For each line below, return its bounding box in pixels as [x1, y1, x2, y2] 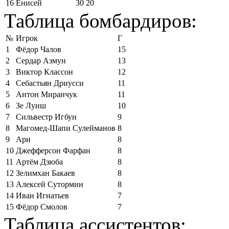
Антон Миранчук [16, 90, 77, 99]
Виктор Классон [16, 67, 73, 76]
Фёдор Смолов [16, 202, 67, 211]
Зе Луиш [16, 101, 46, 110]
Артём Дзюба [16, 157, 63, 166]
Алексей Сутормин [16, 180, 83, 189]
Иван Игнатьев [16, 191, 69, 200]
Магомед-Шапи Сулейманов [16, 124, 116, 132]
